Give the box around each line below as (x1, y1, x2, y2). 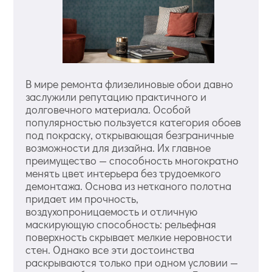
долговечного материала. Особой (25, 101, 191, 117)
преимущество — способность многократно (25, 152, 239, 168)
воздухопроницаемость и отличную (25, 203, 198, 219)
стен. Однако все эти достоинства (25, 242, 195, 257)
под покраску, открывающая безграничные (25, 127, 234, 142)
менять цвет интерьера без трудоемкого (25, 165, 222, 180)
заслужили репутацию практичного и (25, 89, 207, 104)
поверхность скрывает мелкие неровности (25, 229, 233, 244)
